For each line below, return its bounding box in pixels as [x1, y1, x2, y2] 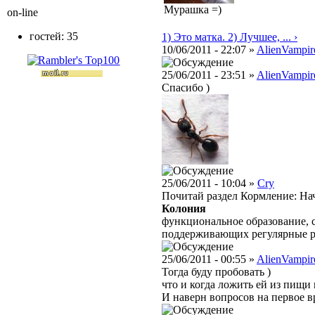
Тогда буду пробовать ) [162, 266, 271, 278]
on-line [7, 6, 38, 18]
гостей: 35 [30, 30, 78, 42]
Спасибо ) [162, 82, 210, 94]
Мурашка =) [164, 4, 221, 16]
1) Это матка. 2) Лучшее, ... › [162, 31, 297, 44]
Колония [162, 202, 206, 215]
